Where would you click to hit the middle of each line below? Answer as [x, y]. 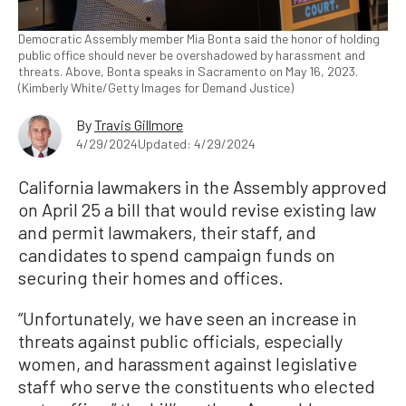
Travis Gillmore [139, 125]
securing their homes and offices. [151, 278]
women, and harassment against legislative [188, 364]
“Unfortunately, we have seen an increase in [188, 319]
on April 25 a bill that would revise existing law [197, 210]
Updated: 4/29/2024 [197, 144]
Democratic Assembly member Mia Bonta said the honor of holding [199, 39]
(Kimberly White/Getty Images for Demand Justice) [156, 88]
